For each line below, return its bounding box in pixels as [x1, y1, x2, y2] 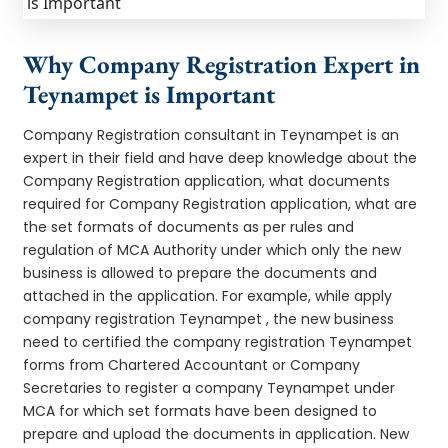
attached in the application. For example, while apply [23, 285, 393, 306]
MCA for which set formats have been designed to [23, 400, 378, 421]
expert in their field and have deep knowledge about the [23, 147, 418, 168]
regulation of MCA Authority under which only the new [23, 239, 402, 260]
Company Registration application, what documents [23, 170, 391, 191]
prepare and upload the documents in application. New [23, 423, 410, 444]
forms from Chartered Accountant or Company [23, 354, 361, 375]
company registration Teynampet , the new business [23, 308, 395, 329]
